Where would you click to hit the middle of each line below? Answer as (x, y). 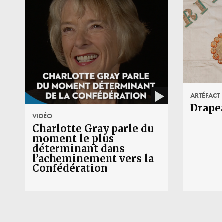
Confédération (70, 168)
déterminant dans (79, 148)
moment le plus (73, 138)
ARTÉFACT (205, 95)
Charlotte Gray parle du (93, 128)
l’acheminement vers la (93, 158)
